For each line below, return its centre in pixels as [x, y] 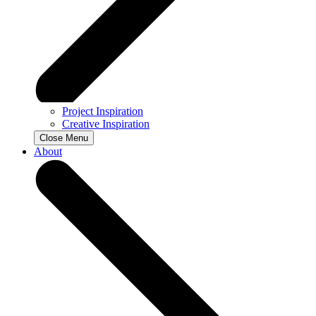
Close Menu [64, 138]
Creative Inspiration [106, 123]
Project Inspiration [103, 111]
